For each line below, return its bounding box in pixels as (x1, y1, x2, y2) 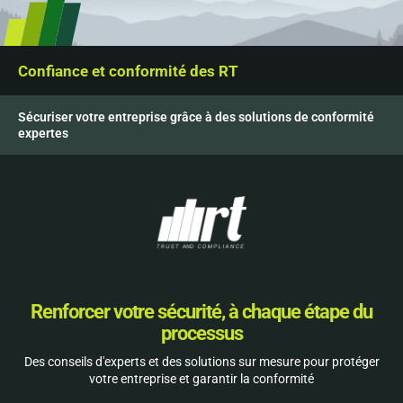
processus (160, 322, 243, 345)
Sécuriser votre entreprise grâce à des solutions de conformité (18, 110, 374, 124)
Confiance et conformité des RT (18, 62, 238, 80)
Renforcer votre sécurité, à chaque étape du (31, 300, 372, 324)
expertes (18, 126, 68, 140)
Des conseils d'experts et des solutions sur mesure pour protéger (23, 354, 380, 370)
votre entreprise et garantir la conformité (89, 372, 314, 387)
